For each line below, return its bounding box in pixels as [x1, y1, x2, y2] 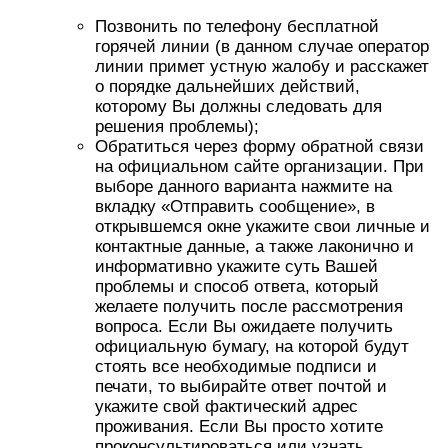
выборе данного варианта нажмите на [95, 177, 392, 196]
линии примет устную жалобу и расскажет [95, 57, 429, 76]
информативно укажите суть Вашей [95, 257, 378, 276]
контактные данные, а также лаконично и [95, 237, 414, 256]
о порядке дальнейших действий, [95, 77, 360, 96]
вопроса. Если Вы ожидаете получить [95, 317, 393, 336]
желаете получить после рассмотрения [95, 297, 403, 316]
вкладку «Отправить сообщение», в [95, 197, 375, 216]
